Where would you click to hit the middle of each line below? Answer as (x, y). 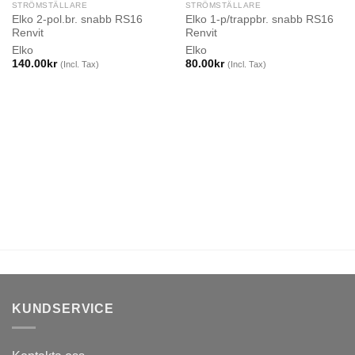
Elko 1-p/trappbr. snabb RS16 (259, 19)
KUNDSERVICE (63, 308)
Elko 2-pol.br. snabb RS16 (77, 19)
